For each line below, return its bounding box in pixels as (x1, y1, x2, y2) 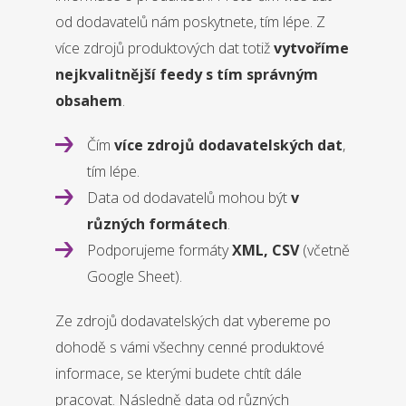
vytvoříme (273, 38, 349, 59)
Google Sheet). (86, 266, 182, 287)
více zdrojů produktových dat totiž (54, 38, 274, 59)
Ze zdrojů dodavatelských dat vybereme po (54, 311, 331, 332)
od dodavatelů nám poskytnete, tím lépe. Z (54, 12, 325, 33)
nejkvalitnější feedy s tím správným (54, 64, 318, 85)
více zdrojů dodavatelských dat (113, 135, 343, 156)
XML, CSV (231, 240, 299, 261)
